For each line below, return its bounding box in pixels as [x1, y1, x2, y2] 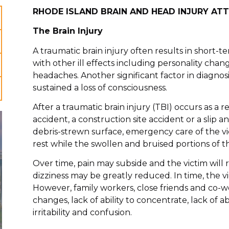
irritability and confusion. [32, 208, 132, 218]
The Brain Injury [32, 26, 103, 36]
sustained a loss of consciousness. [32, 82, 167, 93]
